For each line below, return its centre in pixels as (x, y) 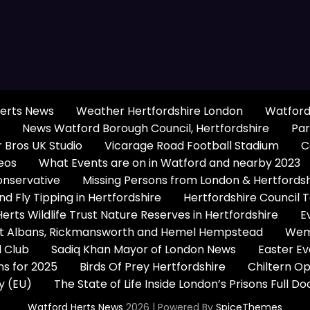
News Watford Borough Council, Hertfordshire (146, 128)
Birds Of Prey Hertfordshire (153, 266)
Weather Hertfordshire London (159, 111)
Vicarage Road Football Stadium (192, 145)
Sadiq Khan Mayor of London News (143, 249)
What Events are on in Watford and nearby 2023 (169, 163)
